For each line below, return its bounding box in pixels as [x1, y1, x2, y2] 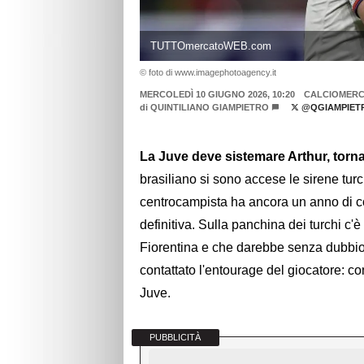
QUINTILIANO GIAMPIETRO [150, 102, 269, 112]
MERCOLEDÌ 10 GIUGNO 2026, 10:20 [140, 89, 295, 99]
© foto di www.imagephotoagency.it [140, 67, 276, 77]
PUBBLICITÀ [149, 332, 201, 343]
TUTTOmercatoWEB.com [149, 39, 271, 52]
